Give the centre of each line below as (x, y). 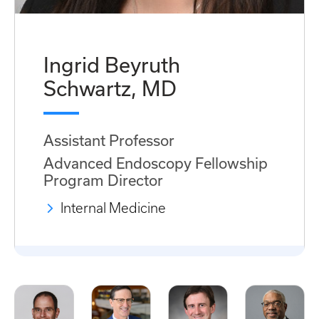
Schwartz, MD (110, 88)
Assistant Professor (109, 140)
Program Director (103, 180)
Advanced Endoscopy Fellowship (156, 163)
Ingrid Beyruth (112, 64)
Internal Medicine (113, 208)
